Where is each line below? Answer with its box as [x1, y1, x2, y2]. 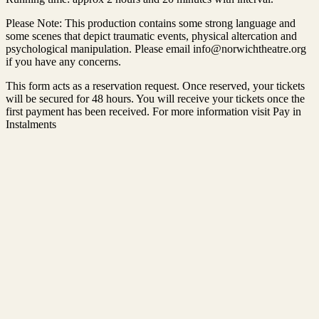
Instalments [6, 117, 56, 130]
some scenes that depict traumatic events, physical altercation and [6, 29, 297, 42]
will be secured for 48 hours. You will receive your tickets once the [6, 92, 305, 105]
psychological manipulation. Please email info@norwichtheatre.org [6, 42, 306, 55]
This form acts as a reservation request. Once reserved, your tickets [6, 79, 305, 92]
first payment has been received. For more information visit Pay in [6, 105, 301, 117]
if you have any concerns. [6, 55, 121, 68]
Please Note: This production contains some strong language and [6, 16, 296, 29]
